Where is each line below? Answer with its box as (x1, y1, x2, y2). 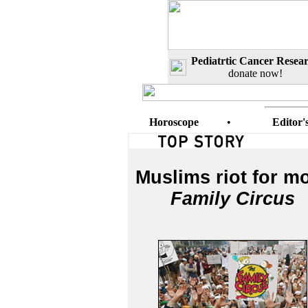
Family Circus (170, 188, 295, 209)
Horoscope (149, 116, 199, 128)
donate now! (228, 67, 283, 79)
